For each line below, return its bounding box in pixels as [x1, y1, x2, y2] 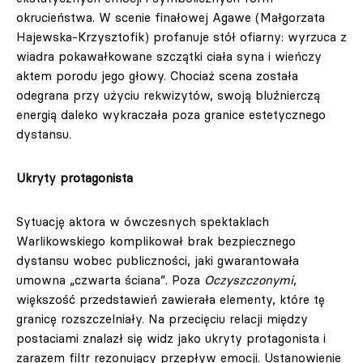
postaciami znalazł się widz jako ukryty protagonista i [16, 331, 326, 346]
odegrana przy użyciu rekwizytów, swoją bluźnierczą [16, 88, 320, 103]
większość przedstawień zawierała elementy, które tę [16, 292, 325, 307]
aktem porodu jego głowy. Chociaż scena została [16, 68, 298, 83]
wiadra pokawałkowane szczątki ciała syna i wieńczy [16, 49, 322, 64]
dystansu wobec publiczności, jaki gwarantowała [16, 253, 299, 268]
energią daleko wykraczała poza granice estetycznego [16, 107, 326, 122]
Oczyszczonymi [204, 272, 293, 288]
